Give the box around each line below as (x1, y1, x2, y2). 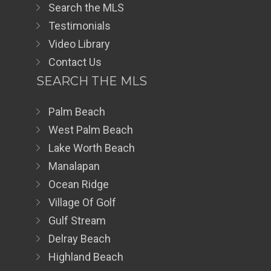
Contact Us (48, 55, 102, 68)
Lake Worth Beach (48, 141, 135, 154)
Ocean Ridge (48, 177, 109, 191)
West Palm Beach (48, 123, 133, 136)
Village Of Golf (48, 195, 116, 209)
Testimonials (48, 19, 111, 32)
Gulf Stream (48, 214, 106, 227)
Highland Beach (48, 250, 123, 263)
